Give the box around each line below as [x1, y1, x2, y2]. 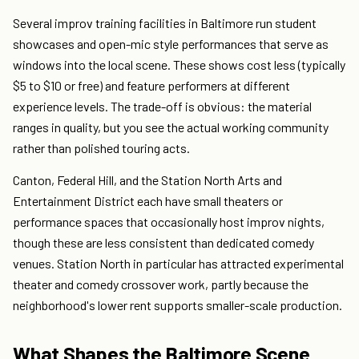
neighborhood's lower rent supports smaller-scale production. [13, 297, 342, 313]
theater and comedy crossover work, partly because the [13, 276, 309, 292]
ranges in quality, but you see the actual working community [13, 119, 329, 135]
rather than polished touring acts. [13, 140, 190, 156]
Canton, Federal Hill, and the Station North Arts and [13, 172, 282, 188]
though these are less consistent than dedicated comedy [13, 235, 314, 251]
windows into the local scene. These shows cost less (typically [13, 57, 345, 73]
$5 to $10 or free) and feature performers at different [13, 78, 290, 94]
